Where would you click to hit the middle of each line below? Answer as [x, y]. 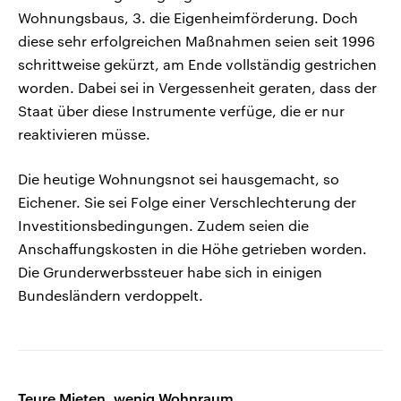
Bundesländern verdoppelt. [111, 295]
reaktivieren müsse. [84, 134]
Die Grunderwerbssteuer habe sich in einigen [170, 272]
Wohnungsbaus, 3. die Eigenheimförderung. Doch [188, 18]
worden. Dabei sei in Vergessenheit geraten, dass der [197, 88]
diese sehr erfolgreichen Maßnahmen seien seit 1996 [196, 41]
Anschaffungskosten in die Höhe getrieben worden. [192, 249]
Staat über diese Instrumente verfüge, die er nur [181, 111]
